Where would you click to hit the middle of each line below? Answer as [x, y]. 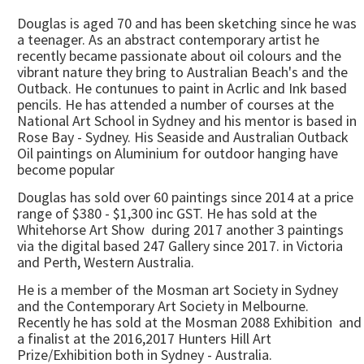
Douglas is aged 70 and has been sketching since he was [187, 23]
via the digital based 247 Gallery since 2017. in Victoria [180, 246]
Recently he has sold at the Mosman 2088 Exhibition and [189, 322]
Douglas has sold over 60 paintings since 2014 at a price [185, 197]
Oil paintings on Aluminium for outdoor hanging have [178, 153]
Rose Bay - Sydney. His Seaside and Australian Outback [183, 137]
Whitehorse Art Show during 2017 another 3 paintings [180, 230]
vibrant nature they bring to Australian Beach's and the [182, 72]
